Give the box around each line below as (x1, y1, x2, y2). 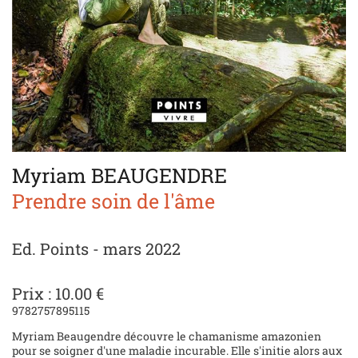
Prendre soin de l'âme (12, 187, 215, 214)
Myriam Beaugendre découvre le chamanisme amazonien (12, 328, 321, 344)
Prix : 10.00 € (12, 282, 104, 304)
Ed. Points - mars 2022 (12, 237, 181, 259)
